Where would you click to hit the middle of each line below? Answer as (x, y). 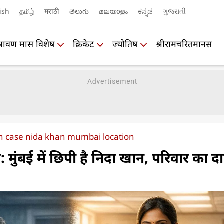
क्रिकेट (83, 44)
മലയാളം (113, 11)
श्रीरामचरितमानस (184, 44)
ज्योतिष (125, 44)
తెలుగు (79, 11)
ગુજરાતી (174, 11)
